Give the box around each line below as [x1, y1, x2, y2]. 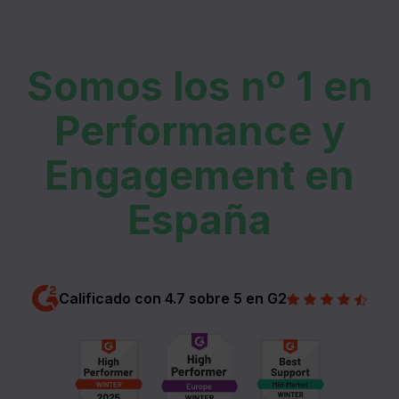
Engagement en [45, 150, 354, 199]
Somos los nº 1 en [26, 61, 373, 110]
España [127, 194, 272, 244]
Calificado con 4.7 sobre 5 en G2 [59, 289, 287, 307]
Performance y [53, 105, 346, 155]
